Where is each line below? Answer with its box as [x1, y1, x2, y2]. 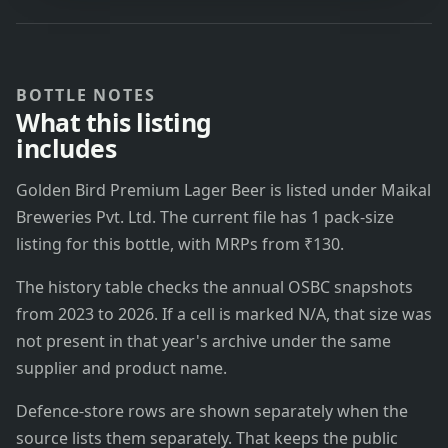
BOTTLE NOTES [16, 84, 157, 107]
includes [16, 131, 117, 166]
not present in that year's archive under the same [16, 330, 391, 353]
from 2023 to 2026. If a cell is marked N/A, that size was [16, 303, 432, 326]
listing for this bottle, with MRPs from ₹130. [16, 233, 344, 256]
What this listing [16, 105, 212, 140]
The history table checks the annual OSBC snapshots [16, 276, 413, 299]
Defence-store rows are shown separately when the [16, 400, 408, 423]
